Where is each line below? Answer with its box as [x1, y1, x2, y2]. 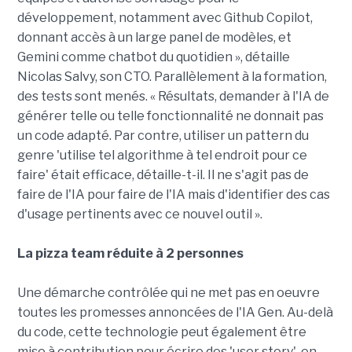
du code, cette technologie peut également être [16, 324, 306, 340]
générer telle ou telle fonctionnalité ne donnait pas [16, 108, 324, 124]
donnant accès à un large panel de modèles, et [16, 30, 291, 46]
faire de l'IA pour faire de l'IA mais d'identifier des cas [16, 187, 330, 203]
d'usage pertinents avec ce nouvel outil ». [16, 207, 262, 222]
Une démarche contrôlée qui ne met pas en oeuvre [16, 285, 320, 301]
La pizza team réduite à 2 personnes [16, 246, 244, 262]
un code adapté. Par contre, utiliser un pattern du [16, 128, 309, 144]
